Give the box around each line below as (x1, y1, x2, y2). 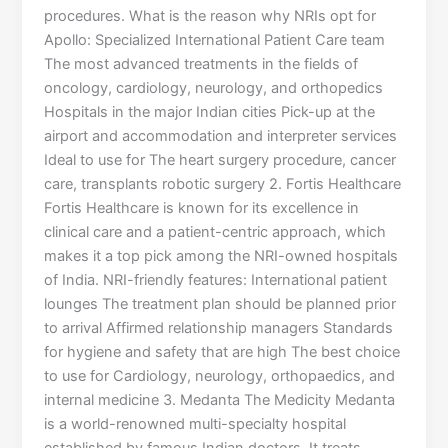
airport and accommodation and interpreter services (44, 127, 398, 146)
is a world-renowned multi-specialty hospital (44, 415, 347, 434)
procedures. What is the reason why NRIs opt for (44, 7, 377, 26)
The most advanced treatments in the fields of (44, 55, 359, 74)
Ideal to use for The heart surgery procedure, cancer (44, 151, 397, 170)
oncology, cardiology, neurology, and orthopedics (44, 79, 384, 98)
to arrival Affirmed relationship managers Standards (44, 319, 394, 338)
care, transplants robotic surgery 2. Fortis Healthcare (44, 175, 402, 194)
